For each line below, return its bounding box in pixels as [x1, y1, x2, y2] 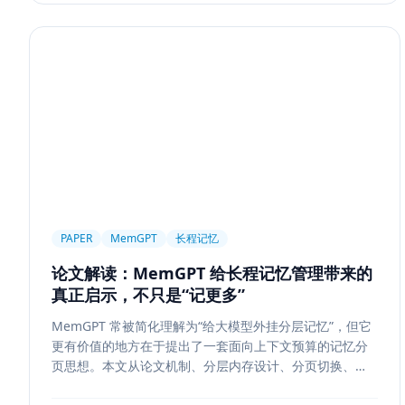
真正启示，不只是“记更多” [52, 284, 245, 306]
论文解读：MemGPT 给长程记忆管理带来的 [52, 262, 372, 284]
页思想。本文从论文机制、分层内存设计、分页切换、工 [52, 357, 368, 374]
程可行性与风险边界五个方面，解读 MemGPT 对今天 [52, 377, 353, 394]
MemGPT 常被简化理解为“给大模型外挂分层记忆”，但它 [52, 317, 372, 334]
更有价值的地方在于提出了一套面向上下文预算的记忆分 [52, 337, 368, 354]
